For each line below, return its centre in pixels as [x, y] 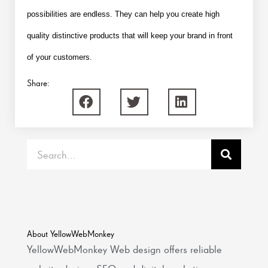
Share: [38, 83]
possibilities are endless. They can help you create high [123, 14]
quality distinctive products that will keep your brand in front [130, 36]
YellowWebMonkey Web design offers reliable [124, 249]
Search [41, 147]
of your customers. [60, 57]
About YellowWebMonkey [71, 234]
